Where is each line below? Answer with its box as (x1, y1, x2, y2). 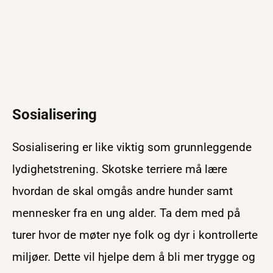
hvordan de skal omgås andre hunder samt (12, 184, 233, 199)
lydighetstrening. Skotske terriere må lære (12, 162, 227, 177)
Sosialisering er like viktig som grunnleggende (12, 140, 252, 155)
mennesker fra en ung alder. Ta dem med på (12, 206, 240, 221)
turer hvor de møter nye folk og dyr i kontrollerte (12, 228, 258, 243)
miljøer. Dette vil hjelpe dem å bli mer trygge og (12, 250, 255, 264)
